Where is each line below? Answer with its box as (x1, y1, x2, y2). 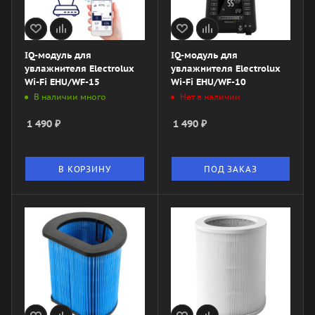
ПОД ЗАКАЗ (204, 163, 257, 174)
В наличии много (34, 91, 106, 103)
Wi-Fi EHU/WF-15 (25, 75, 100, 88)
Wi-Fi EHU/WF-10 (170, 75, 246, 88)
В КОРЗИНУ (58, 163, 111, 174)
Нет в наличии (179, 91, 240, 103)
